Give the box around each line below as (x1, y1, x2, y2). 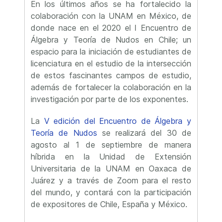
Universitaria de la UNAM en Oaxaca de (31, 164, 191, 173)
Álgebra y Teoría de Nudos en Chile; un (31, 35, 191, 45)
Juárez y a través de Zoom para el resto (31, 175, 191, 185)
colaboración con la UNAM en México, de (31, 11, 191, 21)
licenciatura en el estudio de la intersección (31, 58, 191, 68)
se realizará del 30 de (97, 128, 192, 138)
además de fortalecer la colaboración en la (31, 82, 191, 92)
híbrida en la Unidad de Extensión (31, 152, 191, 162)
